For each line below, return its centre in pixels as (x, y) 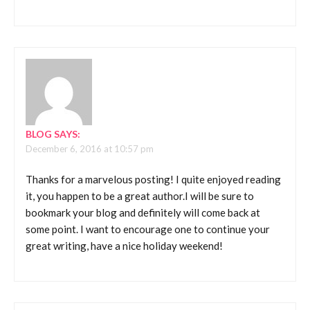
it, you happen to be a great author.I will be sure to (140, 196)
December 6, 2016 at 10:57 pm (90, 148)
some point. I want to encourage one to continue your (148, 229)
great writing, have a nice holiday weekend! (124, 246)
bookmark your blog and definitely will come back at (143, 213)
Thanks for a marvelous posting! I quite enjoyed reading (153, 180)
